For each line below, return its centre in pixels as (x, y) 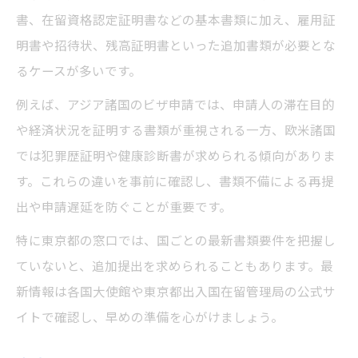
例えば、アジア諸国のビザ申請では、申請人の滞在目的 (175, 104)
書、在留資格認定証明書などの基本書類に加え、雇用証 (176, 20)
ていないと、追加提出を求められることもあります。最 (175, 266)
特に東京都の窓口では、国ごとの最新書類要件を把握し (176, 240)
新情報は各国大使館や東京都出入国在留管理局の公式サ (176, 291)
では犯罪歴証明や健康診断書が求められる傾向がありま (176, 155)
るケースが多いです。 (79, 71)
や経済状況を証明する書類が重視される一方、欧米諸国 (176, 130)
